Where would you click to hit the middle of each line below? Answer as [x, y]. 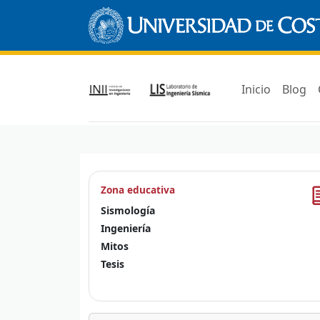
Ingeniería [126, 228]
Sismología [128, 210]
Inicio [256, 89]
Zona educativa [138, 189]
